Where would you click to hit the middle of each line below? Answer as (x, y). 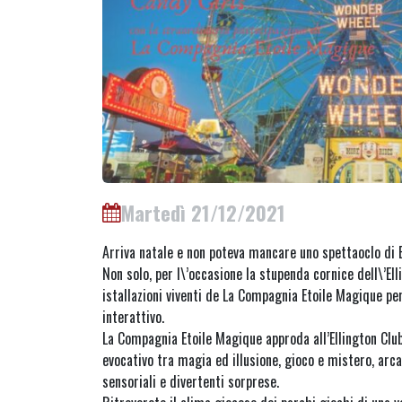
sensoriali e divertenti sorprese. (191, 382)
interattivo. (133, 317)
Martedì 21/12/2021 (203, 213)
